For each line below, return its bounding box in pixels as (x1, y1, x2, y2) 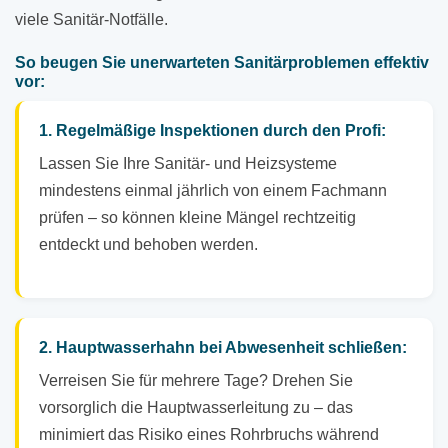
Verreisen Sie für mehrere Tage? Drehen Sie (39, 372, 353, 390)
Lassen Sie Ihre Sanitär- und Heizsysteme (39, 155, 337, 173)
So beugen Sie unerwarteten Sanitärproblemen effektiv (15, 54, 429, 72)
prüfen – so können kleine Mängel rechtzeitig (39, 209, 356, 227)
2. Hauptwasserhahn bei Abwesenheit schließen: (39, 339, 407, 357)
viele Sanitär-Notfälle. (15, 11, 168, 29)
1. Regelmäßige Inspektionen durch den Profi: (39, 122, 386, 140)
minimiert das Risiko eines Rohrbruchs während (39, 426, 379, 444)
